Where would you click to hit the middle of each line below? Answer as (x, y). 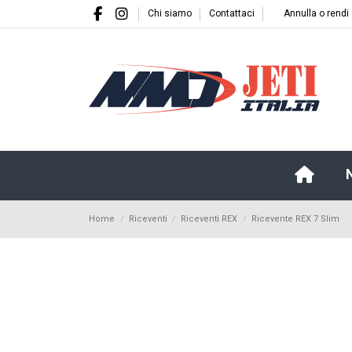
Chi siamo (170, 13)
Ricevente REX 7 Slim (296, 218)
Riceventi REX (209, 218)
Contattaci (231, 13)
